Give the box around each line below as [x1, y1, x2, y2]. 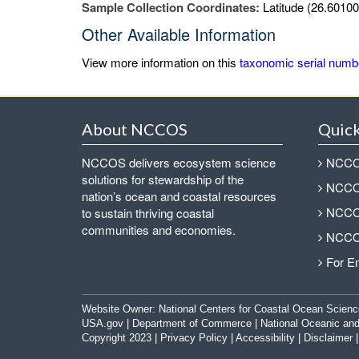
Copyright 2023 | [82, 332, 160, 345]
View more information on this [82, 54, 240, 71]
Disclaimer [304, 332, 353, 345]
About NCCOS [82, 119, 188, 139]
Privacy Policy [160, 332, 228, 345]
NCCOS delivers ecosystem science [82, 154, 276, 171]
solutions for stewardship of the [82, 171, 244, 188]
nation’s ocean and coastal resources [82, 188, 276, 205]
